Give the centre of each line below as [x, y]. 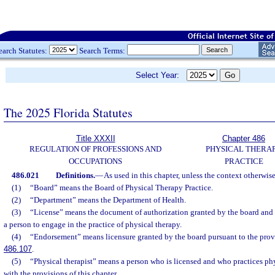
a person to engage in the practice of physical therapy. [93, 224]
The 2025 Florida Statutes [68, 112]
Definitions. [75, 175]
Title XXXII [95, 138]
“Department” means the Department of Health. [108, 200]
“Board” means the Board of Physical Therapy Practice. [121, 188]
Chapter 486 [244, 138]
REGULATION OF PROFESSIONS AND [95, 149]
